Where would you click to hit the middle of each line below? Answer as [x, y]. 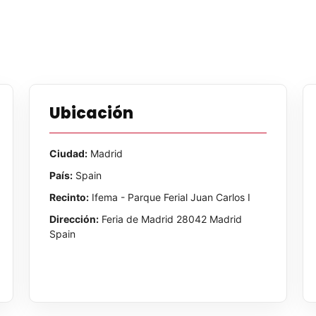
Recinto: [69, 197]
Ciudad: [69, 153]
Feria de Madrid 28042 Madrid [171, 219]
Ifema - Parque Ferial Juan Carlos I [170, 197]
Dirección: [74, 219]
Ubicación [92, 113]
